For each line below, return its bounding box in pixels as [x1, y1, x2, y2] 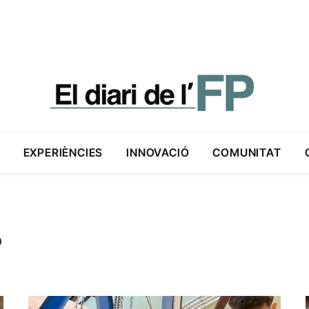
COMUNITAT [212, 145, 281, 159]
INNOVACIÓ [126, 145, 190, 159]
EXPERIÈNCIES [23, 145, 103, 159]
